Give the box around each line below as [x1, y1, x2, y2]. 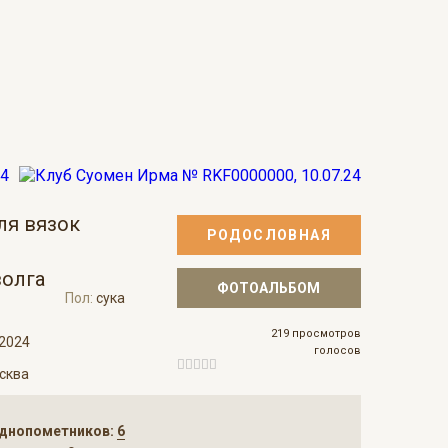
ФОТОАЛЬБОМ [217, 280, 321, 296]
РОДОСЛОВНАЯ [206, 227, 332, 243]
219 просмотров [271, 327, 361, 340]
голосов [314, 344, 361, 357]
